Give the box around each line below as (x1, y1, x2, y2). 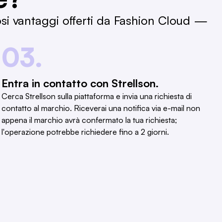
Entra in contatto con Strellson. (1, 76, 159, 90)
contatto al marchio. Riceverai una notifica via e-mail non (1, 103, 200, 113)
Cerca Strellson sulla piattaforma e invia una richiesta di (1, 91, 192, 102)
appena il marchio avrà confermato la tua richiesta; (1, 115, 177, 125)
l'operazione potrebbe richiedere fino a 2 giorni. (1, 127, 169, 137)
